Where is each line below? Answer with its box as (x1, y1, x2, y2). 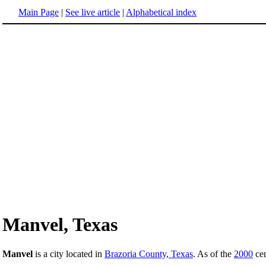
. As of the (193, 248, 234, 259)
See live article (65, 7, 120, 17)
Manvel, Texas (2, 214, 118, 236)
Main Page (18, 7, 59, 17)
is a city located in (33, 248, 104, 259)
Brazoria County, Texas (104, 248, 193, 259)
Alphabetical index (126, 7, 197, 17)
